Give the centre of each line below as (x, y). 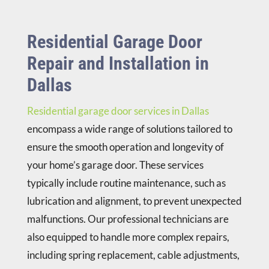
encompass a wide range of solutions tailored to (129, 129)
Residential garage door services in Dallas (118, 111)
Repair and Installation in (118, 64)
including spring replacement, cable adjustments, (133, 255)
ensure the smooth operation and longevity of (125, 147)
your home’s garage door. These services (115, 165)
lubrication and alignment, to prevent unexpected (134, 201)
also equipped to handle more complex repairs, (128, 237)
